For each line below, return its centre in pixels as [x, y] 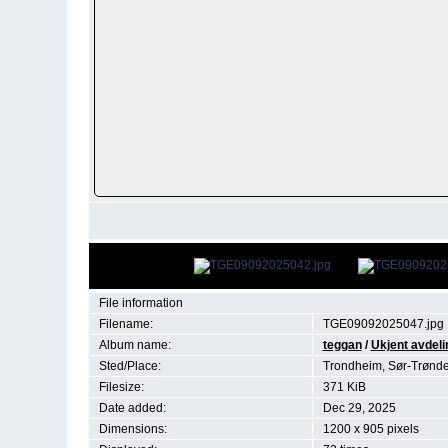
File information [140, 303]
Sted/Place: [129, 366]
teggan [342, 345]
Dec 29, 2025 [359, 408]
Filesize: [121, 387]
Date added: [132, 408]
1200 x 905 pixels [370, 429]
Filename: [125, 324]
